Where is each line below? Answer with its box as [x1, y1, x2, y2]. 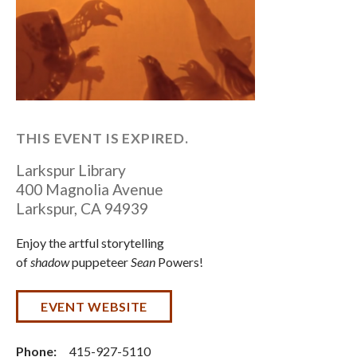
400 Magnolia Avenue [16, 180, 163, 199]
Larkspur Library [16, 161, 126, 180]
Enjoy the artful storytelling [16, 235, 164, 251]
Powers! [155, 254, 203, 270]
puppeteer [69, 254, 131, 270]
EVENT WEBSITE [41, 299, 148, 315]
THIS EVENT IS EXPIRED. [16, 130, 189, 147]
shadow [30, 254, 69, 270]
